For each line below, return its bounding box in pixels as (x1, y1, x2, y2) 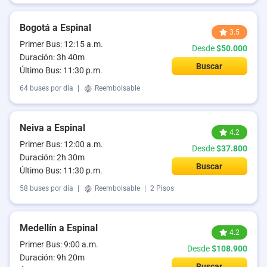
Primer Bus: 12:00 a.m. (20, 139, 103, 149)
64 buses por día (20, 84, 73, 93)
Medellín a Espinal (20, 222, 98, 234)
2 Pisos (150, 184, 174, 193)
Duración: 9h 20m (20, 253, 85, 262)
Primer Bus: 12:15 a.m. (20, 39, 103, 49)
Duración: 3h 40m (20, 52, 85, 62)
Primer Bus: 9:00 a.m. (20, 240, 98, 249)
